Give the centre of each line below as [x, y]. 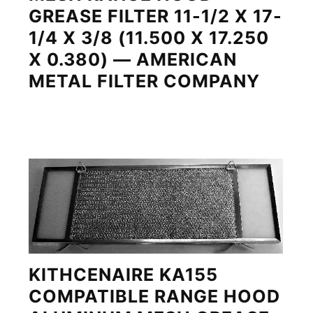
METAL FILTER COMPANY [145, 81]
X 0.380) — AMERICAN [133, 60]
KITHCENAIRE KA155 [124, 275]
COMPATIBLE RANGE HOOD [155, 297]
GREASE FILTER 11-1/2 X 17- [156, 16]
